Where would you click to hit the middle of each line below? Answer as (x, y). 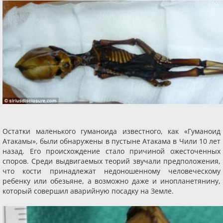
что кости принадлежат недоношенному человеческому (111, 171)
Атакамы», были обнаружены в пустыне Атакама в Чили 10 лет (111, 141)
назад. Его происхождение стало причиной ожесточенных (111, 151)
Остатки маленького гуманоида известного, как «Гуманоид (111, 131)
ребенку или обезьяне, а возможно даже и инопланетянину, (111, 181)
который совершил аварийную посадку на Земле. (88, 191)
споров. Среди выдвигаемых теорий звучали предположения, (111, 161)
